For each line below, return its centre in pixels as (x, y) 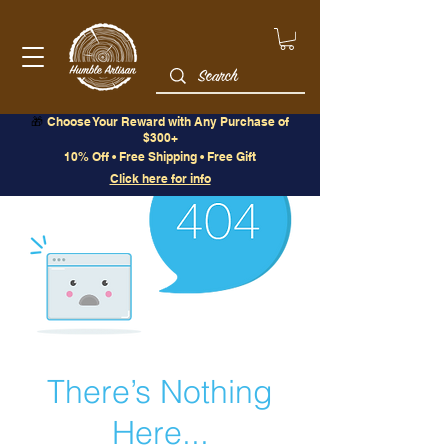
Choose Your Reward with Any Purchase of (168, 121)
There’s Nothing (160, 391)
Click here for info (160, 178)
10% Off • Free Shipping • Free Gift (160, 156)
